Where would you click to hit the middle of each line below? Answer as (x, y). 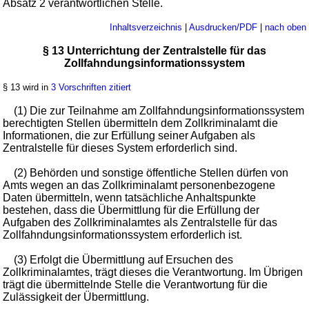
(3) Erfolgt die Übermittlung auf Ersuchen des (124, 259)
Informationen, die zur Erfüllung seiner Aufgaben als (129, 135)
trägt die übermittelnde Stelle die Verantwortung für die (136, 284)
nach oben (285, 27)
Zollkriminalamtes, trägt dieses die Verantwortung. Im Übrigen (153, 272)
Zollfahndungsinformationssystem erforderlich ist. (123, 235)
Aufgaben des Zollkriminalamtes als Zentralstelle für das (140, 222)
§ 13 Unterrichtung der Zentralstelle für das (154, 50)
